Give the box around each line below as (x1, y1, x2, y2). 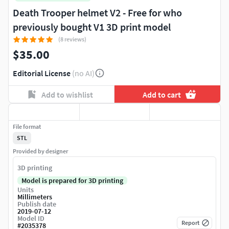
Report (181, 219, 199, 227)
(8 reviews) (58, 35, 86, 43)
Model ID (17, 214, 44, 223)
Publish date (17, 199, 56, 209)
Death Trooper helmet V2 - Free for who (13, 6, 182, 19)
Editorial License (13, 68, 71, 79)
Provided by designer (13, 147, 68, 155)
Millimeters (17, 192, 52, 202)
